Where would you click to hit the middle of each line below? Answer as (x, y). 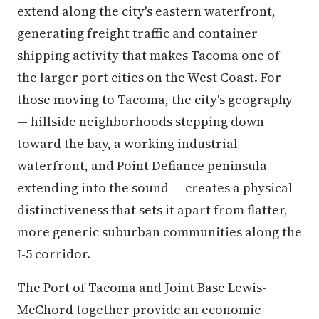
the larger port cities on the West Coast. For (149, 77)
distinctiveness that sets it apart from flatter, (152, 210)
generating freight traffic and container (137, 33)
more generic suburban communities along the (159, 232)
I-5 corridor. (54, 254)
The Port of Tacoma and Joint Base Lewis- (142, 287)
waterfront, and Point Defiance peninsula (142, 166)
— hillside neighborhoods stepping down (141, 121)
